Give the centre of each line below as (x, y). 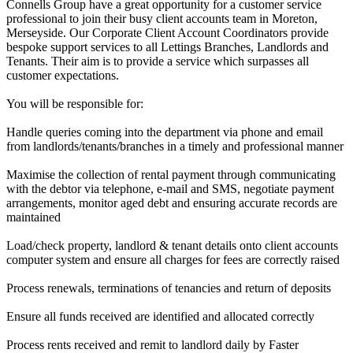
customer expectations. (63, 75)
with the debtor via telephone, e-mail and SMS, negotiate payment (170, 188)
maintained (33, 217)
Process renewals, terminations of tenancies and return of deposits (169, 288)
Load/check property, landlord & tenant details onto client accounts (172, 245)
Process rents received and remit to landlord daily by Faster (152, 344)
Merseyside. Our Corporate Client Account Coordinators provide (167, 32)
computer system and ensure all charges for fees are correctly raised (173, 259)
